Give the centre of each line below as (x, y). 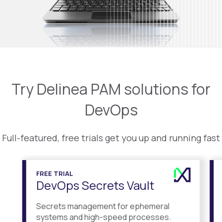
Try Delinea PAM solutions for (111, 89)
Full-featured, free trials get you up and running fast (111, 138)
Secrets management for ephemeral (103, 206)
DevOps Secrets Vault (95, 185)
